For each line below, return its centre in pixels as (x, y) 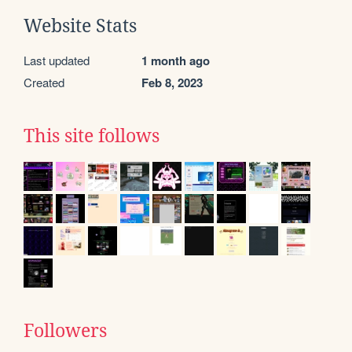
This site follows (92, 136)
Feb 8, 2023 (172, 82)
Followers (65, 330)
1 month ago (176, 60)
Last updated (57, 60)
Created (44, 82)
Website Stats (80, 26)
